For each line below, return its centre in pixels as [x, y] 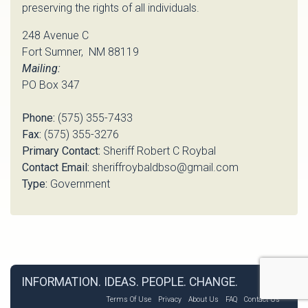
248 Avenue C [55, 36]
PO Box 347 [51, 85]
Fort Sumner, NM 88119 [80, 52]
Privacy [170, 300]
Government [79, 184]
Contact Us [262, 300]
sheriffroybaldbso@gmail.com [164, 168]
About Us [203, 300]
